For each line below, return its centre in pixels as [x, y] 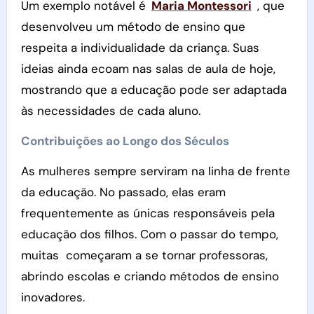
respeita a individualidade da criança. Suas [140, 47]
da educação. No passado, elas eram [123, 192]
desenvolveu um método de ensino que [133, 26]
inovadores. [53, 297]
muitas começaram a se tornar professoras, [144, 255]
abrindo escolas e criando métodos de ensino [150, 276]
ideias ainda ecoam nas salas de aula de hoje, [148, 68]
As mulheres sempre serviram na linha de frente [155, 171]
